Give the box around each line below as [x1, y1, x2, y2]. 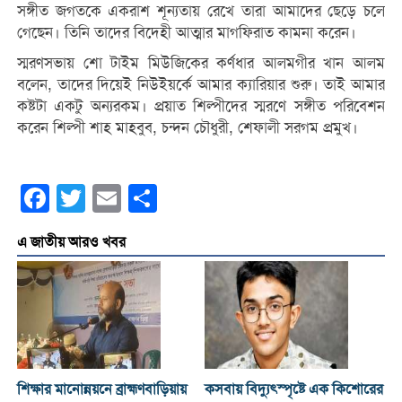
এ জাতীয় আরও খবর [16, 233, 126, 252]
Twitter [84, 189, 128, 208]
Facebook [48, 189, 113, 208]
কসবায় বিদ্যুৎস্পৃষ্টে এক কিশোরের [205, 380, 384, 399]
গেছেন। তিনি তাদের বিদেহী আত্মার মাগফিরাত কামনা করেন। [16, 23, 356, 43]
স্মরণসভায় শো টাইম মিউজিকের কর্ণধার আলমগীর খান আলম [16, 54, 386, 74]
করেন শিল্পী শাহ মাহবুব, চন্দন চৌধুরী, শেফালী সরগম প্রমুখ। [16, 118, 358, 138]
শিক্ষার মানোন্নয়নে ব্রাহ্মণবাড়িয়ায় [16, 380, 187, 399]
